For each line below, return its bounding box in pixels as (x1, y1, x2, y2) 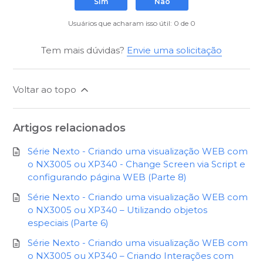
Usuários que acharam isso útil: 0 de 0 (68, 19, 195, 28)
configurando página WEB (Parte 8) (28, 171, 187, 183)
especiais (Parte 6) (28, 217, 109, 229)
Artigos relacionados (13, 122, 126, 135)
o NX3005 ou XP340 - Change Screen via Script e (28, 159, 246, 170)
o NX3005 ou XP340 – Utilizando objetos (28, 204, 208, 216)
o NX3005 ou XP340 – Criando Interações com (28, 250, 234, 262)
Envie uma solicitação (127, 45, 222, 56)
